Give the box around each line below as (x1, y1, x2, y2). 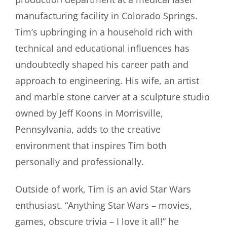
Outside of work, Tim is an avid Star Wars (15, 182, 191, 195)
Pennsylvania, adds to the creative (15, 123, 161, 135)
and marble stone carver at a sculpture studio (15, 90, 210, 103)
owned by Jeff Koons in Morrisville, (15, 106, 163, 119)
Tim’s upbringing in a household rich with (15, 25, 193, 38)
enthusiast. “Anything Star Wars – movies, (15, 199, 192, 211)
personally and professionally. (15, 155, 144, 168)
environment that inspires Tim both (15, 139, 167, 152)
